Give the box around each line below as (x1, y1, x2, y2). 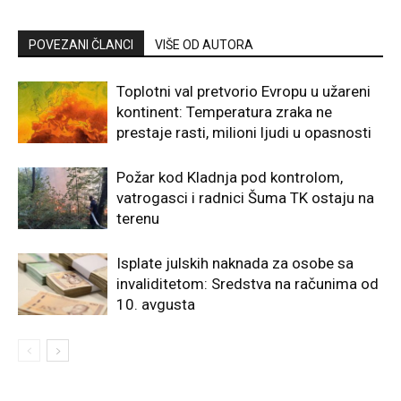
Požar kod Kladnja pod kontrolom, (116, 168, 343, 187)
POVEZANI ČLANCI (29, 38, 133, 53)
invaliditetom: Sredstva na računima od (116, 275, 379, 294)
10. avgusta (116, 295, 195, 314)
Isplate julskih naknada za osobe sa (116, 254, 354, 273)
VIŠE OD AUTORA (155, 38, 253, 53)
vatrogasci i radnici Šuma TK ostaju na (116, 189, 374, 208)
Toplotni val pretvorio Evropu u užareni (116, 82, 371, 101)
